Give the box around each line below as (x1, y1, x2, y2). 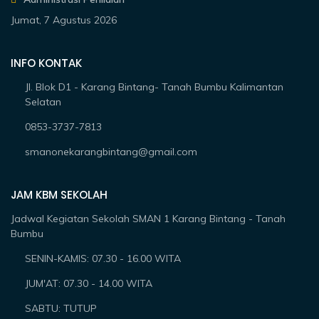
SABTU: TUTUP (25, 302, 98, 315)
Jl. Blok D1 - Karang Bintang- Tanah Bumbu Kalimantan (25, 80, 284, 94)
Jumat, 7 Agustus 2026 (11, 14, 117, 27)
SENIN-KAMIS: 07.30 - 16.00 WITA (25, 252, 182, 266)
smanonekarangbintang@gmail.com (25, 145, 198, 159)
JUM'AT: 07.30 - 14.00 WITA (25, 277, 153, 291)
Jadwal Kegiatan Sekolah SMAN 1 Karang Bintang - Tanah (11, 212, 286, 226)
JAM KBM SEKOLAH (11, 187, 108, 203)
